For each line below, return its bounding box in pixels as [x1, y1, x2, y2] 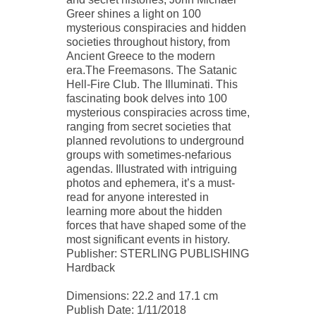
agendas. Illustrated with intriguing [66, 163, 237, 176]
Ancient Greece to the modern [66, 50, 215, 63]
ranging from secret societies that [66, 121, 231, 133]
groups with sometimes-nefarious [66, 149, 231, 162]
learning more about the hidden [66, 205, 222, 218]
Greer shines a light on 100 [66, 8, 201, 20]
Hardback [66, 262, 115, 274]
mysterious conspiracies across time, [66, 107, 250, 119]
